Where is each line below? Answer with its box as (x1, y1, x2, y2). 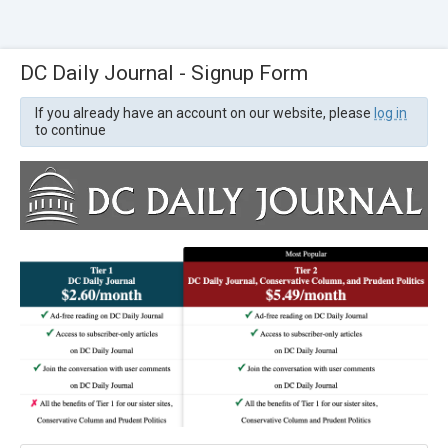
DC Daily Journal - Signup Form (20, 61, 308, 85)
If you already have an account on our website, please (35, 104, 374, 121)
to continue (35, 121, 106, 138)
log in (374, 104, 407, 121)
